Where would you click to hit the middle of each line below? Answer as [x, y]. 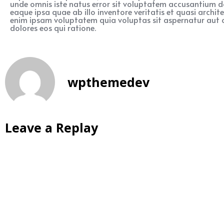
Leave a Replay [51, 127]
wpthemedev [108, 82]
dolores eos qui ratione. [53, 27]
